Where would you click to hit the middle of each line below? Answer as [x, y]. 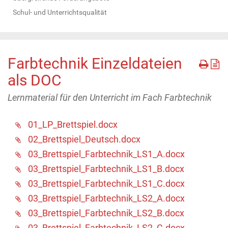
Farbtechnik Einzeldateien [95, 63]
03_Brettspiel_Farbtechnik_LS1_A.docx [106, 154]
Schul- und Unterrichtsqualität [60, 12]
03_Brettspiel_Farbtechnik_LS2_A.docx [106, 198]
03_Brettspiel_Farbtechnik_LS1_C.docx [106, 183]
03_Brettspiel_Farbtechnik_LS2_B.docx [106, 213]
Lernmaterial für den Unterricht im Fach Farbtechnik [110, 97]
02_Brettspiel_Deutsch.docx [84, 139]
